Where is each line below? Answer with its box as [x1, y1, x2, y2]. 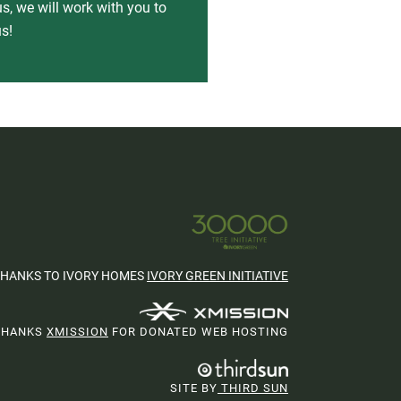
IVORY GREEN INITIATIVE [147, 267, 288, 284]
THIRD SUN [218, 380, 288, 396]
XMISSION [47, 323, 108, 339]
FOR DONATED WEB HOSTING [108, 323, 288, 339]
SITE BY [170, 380, 218, 396]
